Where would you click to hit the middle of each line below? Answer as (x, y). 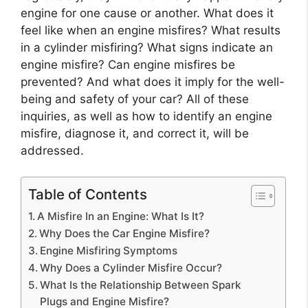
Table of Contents (88, 194)
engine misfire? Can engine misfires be (128, 64)
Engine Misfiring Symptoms (109, 251)
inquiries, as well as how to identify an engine (146, 116)
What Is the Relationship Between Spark (141, 285)
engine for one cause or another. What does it (147, 13)
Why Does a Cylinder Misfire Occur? (131, 268)
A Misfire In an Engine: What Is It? (121, 216)
